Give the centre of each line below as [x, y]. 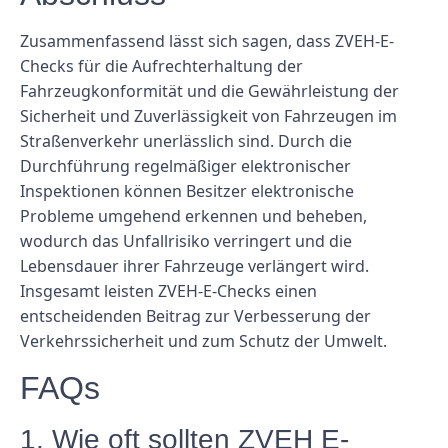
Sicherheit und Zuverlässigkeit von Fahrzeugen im [208, 116]
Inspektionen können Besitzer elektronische [187, 191]
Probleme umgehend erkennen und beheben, [193, 216]
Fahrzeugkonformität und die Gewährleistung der [209, 91]
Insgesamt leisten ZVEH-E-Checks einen [168, 291]
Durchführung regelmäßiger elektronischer [185, 166]
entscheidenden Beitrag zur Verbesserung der [195, 316]
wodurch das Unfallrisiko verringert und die [186, 241]
